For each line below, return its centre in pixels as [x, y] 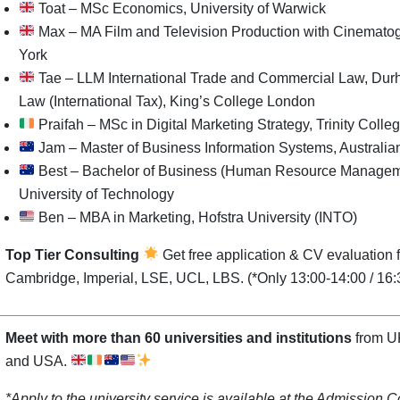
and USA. [38, 361]
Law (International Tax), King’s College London [167, 101]
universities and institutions [260, 337]
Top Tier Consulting [74, 254]
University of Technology [96, 194]
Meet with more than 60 [83, 337]
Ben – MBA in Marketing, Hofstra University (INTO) [196, 217]
